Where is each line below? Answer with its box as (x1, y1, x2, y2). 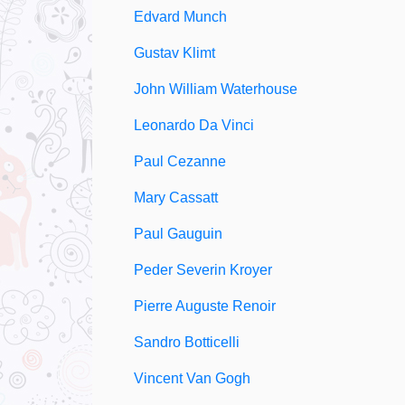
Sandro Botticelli (134, 334, 240, 350)
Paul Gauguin (134, 226, 222, 241)
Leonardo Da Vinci (134, 118, 254, 133)
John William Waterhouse (134, 81, 297, 97)
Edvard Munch (134, 9, 227, 24)
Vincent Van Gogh (134, 371, 250, 386)
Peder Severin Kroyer (134, 262, 272, 278)
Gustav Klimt (134, 45, 215, 61)
